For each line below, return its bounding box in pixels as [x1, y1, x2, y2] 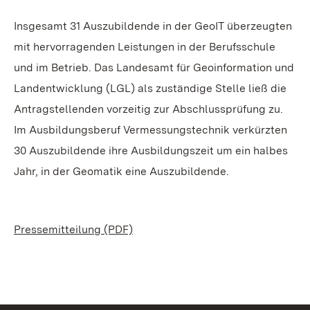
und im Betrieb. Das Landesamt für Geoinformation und [14, 60, 294, 74]
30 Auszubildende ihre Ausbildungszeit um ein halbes [14, 143, 288, 157]
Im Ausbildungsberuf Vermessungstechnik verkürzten [14, 122, 287, 136]
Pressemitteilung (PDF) [14, 222, 133, 236]
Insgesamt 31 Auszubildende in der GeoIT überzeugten [14, 19, 292, 33]
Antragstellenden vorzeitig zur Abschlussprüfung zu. [14, 102, 283, 116]
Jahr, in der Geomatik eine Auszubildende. [14, 164, 229, 178]
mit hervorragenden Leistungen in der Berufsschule [14, 39, 275, 53]
